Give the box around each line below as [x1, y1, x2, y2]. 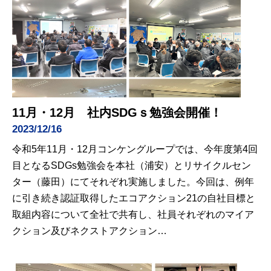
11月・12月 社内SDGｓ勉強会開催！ [12, 105, 222, 119]
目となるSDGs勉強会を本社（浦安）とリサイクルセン [12, 160, 251, 171]
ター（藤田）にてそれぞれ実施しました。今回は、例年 [12, 176, 254, 187]
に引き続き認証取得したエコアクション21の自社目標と [12, 192, 255, 203]
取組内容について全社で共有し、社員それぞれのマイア [12, 209, 254, 220]
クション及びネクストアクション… [12, 225, 167, 236]
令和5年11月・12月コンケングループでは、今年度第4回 [12, 143, 258, 154]
